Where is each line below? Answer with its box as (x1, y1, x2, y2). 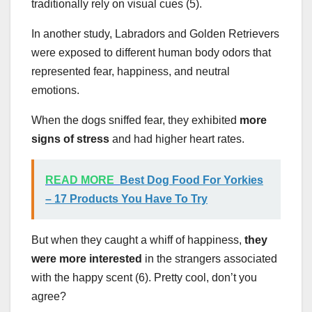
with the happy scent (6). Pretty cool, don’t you (31, 271, 257, 283)
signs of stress (31, 132, 112, 145)
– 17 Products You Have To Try (45, 192, 208, 205)
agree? (31, 290, 66, 302)
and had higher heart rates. (112, 132, 247, 145)
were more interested (31, 252, 142, 265)
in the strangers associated (142, 252, 277, 265)
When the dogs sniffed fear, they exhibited (31, 114, 240, 126)
